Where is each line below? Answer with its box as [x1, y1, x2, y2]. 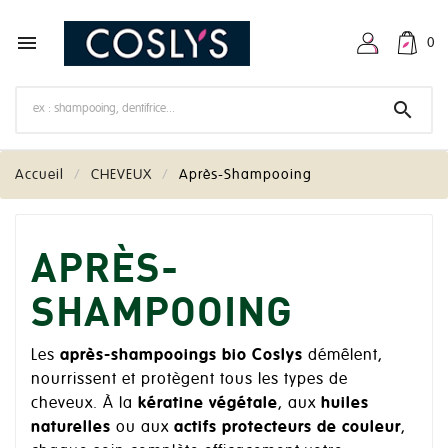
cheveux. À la [31, 392, 138, 413]
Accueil [15, 165, 64, 183]
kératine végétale [138, 392, 278, 413]
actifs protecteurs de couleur [174, 416, 401, 437]
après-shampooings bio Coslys [60, 344, 303, 365]
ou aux [111, 416, 174, 437]
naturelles [31, 416, 111, 437]
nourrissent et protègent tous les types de [31, 368, 348, 389]
